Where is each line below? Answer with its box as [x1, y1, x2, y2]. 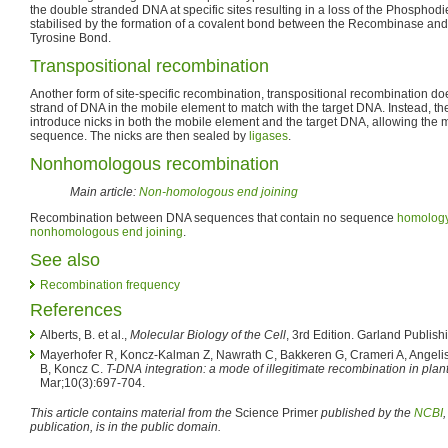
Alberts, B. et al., [40, 327, 130, 342]
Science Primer [235, 405, 318, 420]
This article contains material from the [30, 405, 235, 420]
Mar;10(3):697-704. [40, 375, 145, 390]
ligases [249, 128, 288, 143]
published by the [318, 405, 414, 420]
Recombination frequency [40, 277, 180, 292]
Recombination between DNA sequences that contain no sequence [30, 210, 397, 225]
